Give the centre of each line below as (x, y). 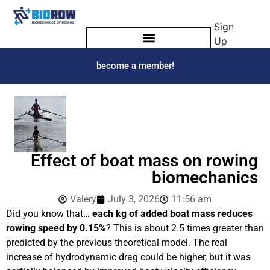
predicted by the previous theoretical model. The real (117, 243)
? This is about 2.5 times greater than (185, 228)
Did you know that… (49, 214)
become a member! (135, 66)
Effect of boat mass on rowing (144, 161)
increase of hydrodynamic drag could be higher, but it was (128, 257)
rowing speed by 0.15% (56, 228)
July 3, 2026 (134, 199)
